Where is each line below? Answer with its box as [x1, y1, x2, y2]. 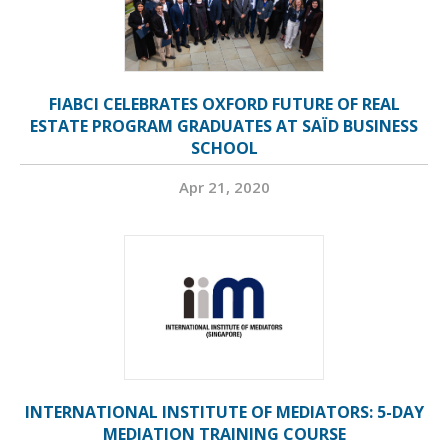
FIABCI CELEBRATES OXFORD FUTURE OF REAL [48, 93, 400, 115]
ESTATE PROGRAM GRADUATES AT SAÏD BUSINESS [30, 115, 418, 137]
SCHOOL [190, 137, 258, 159]
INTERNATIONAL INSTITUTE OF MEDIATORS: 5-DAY [24, 401, 424, 423]
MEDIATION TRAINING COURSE [102, 423, 346, 445]
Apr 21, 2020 [178, 177, 270, 197]
